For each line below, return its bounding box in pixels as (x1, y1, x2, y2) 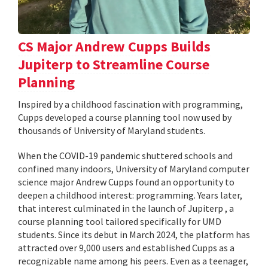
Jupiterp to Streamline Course (18, 55, 209, 74)
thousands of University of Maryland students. (18, 124, 205, 137)
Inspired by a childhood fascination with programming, (18, 98, 243, 111)
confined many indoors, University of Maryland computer (18, 163, 249, 175)
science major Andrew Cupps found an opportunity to (18, 176, 234, 188)
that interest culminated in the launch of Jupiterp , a (18, 202, 234, 215)
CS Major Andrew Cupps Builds (18, 37, 211, 56)
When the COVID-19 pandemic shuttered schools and (18, 150, 233, 162)
